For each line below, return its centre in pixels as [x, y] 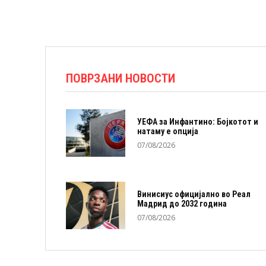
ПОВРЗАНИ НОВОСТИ [121, 78]
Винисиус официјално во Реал [194, 194]
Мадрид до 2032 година [182, 203]
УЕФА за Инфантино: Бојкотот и [198, 121]
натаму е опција [168, 131]
